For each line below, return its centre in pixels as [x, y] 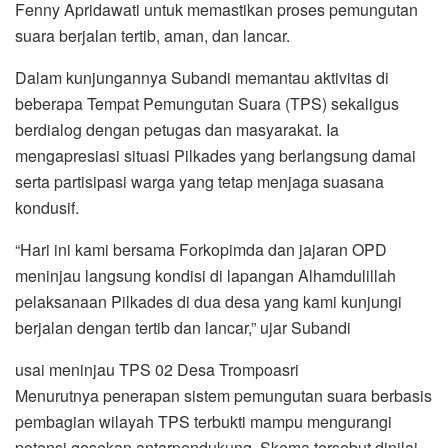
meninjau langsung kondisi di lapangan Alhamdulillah [205, 275]
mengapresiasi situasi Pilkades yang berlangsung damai [215, 155]
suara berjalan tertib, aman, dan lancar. [152, 35]
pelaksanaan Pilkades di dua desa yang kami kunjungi [208, 301]
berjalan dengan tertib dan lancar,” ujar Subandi [183, 327]
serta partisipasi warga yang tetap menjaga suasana [199, 181]
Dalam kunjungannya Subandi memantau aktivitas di [202, 77]
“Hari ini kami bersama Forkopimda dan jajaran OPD [201, 249]
